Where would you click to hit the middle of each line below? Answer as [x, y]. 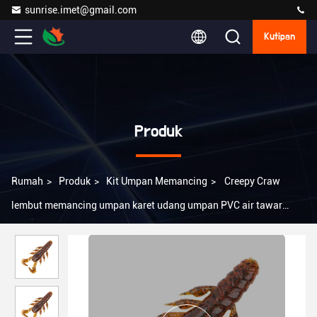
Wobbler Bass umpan [58, 229]
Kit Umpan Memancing [157, 181]
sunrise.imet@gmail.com [81, 10]
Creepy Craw [252, 181]
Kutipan [279, 37]
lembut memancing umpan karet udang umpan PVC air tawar [147, 205]
